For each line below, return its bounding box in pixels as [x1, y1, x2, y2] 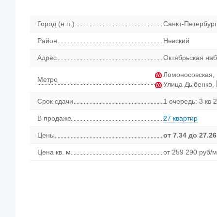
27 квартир [163, 114, 198, 123]
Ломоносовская [163, 71, 213, 79]
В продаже [37, 114, 71, 123]
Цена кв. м [37, 148, 71, 156]
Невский [163, 37, 189, 45]
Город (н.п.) [37, 20, 75, 28]
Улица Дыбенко [163, 80, 212, 88]
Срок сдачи [37, 97, 73, 106]
